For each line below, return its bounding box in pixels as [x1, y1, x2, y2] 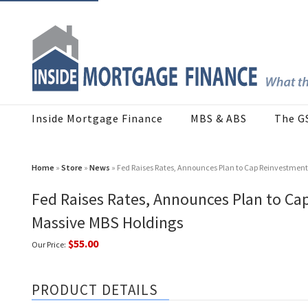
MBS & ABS [190, 111, 247, 126]
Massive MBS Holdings [32, 212, 184, 234]
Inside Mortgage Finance [32, 111, 163, 126]
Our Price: [32, 239, 66, 250]
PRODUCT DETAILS [32, 280, 159, 300]
